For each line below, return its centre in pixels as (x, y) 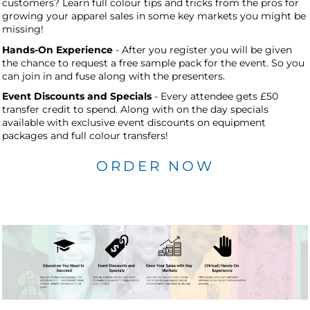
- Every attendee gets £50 (215, 97)
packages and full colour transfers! (86, 136)
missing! (23, 29)
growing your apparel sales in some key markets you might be (154, 16)
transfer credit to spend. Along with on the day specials (135, 110)
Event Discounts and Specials (77, 97)
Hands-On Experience (57, 49)
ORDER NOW (155, 166)
